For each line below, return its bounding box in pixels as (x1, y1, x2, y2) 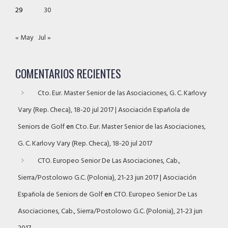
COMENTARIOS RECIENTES (15, 65, 121, 81)
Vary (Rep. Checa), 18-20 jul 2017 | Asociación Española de (18, 104, 190, 116)
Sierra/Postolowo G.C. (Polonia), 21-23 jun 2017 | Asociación (18, 172, 196, 184)
